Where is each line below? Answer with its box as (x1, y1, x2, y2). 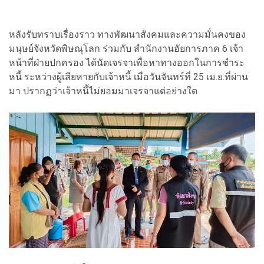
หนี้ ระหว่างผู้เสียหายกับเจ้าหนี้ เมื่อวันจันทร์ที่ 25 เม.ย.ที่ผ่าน (9, 71, 248, 83)
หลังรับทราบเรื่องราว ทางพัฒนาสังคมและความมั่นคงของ (9, 29, 246, 41)
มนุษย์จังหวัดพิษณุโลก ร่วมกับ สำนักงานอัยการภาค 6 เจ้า (9, 43, 243, 55)
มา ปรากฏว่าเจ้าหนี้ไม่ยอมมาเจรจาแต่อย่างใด (9, 85, 197, 97)
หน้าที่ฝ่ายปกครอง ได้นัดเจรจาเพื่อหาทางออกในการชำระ (9, 57, 245, 69)
